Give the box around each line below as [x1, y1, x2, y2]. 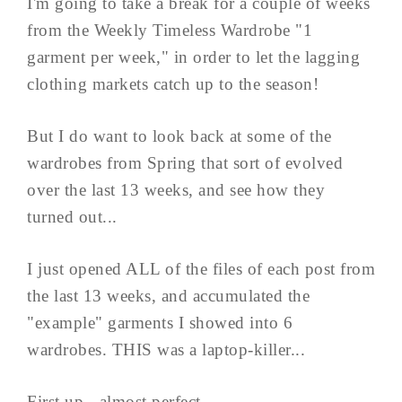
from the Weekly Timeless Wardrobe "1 [27, 20, 312, 39]
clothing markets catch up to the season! [27, 74, 319, 93]
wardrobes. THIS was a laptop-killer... [27, 339, 305, 359]
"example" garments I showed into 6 [27, 312, 293, 332]
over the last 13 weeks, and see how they [27, 179, 325, 199]
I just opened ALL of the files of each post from [27, 258, 375, 278]
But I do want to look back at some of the [27, 126, 332, 145]
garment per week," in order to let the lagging [27, 47, 360, 66]
